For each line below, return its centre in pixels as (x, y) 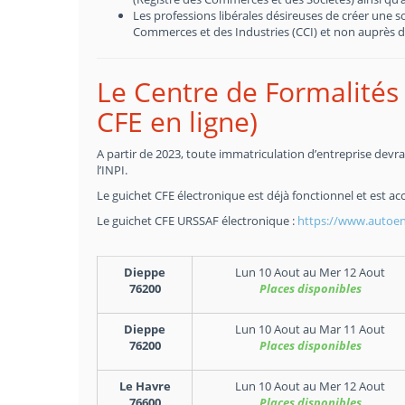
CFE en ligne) (177, 122)
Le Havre (145, 386)
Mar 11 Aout (352, 329)
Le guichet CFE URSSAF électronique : (197, 221)
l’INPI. (112, 170)
